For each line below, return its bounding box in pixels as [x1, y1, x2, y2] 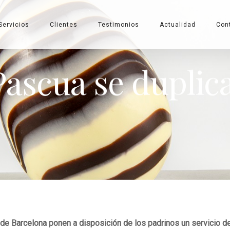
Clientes [50, 21, 78, 28]
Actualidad [160, 21, 196, 28]
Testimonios [98, 21, 139, 28]
